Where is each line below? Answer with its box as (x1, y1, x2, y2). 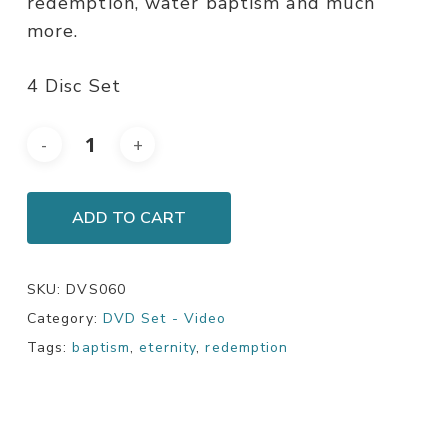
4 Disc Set (26, 74, 121, 99)
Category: (26, 309, 103, 329)
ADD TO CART (71, 207, 186, 230)
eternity (139, 338, 197, 358)
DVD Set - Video (102, 309, 227, 329)
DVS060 (66, 280, 126, 300)
